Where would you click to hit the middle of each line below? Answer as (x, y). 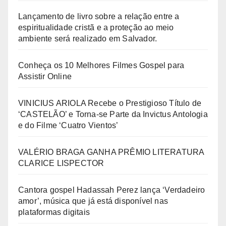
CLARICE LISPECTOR (61, 163)
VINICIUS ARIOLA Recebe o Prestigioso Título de (110, 103)
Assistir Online (45, 76)
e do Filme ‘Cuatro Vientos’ (68, 125)
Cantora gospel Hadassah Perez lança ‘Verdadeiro (112, 190)
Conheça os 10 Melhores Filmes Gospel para (101, 65)
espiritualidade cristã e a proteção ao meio (96, 27)
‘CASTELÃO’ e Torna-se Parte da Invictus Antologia (113, 114)
